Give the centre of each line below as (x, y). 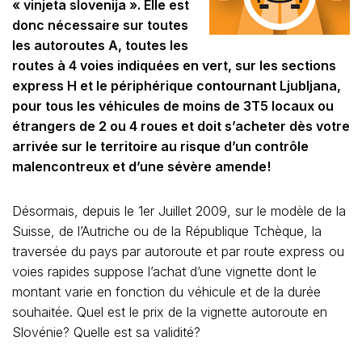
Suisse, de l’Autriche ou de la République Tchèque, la (167, 231)
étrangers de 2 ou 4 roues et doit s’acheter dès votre (181, 126)
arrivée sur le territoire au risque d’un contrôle (160, 146)
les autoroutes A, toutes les (100, 45)
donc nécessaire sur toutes (100, 25)
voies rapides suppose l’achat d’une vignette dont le (164, 271)
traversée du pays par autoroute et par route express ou (178, 251)
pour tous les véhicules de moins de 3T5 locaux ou (173, 106)
